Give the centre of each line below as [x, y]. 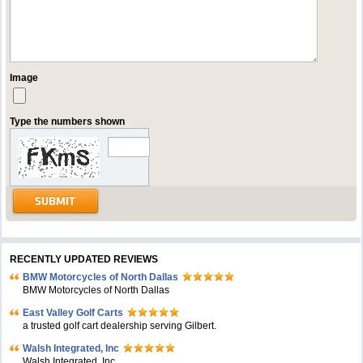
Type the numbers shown [68, 122]
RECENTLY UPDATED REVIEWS [84, 259]
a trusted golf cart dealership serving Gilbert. [120, 326]
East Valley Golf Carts [73, 313]
